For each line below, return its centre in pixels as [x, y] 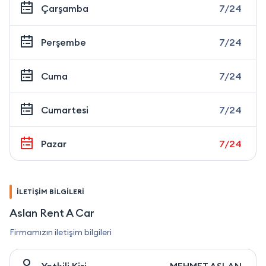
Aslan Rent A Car [52, 213]
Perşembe [64, 42]
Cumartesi [65, 110]
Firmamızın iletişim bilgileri [61, 232]
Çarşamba [65, 9]
